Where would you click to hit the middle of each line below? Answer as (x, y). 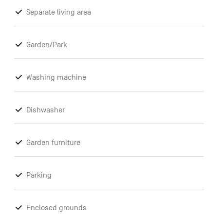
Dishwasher (45, 110)
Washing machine (56, 78)
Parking (39, 175)
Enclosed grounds (56, 208)
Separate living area (58, 12)
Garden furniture (53, 143)
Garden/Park (46, 45)
